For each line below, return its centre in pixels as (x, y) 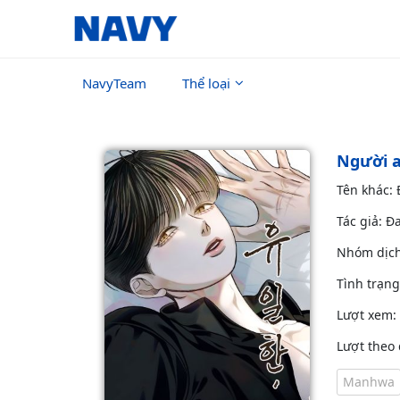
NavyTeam (114, 83)
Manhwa (369, 382)
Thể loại (206, 83)
